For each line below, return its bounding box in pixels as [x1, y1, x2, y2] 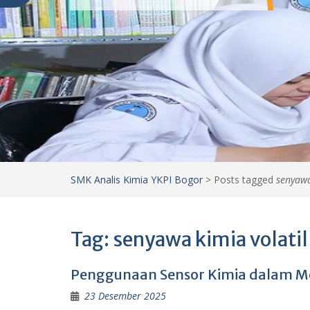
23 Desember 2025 [84, 289, 166, 302]
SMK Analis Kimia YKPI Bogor [71, 172, 203, 186]
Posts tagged [214, 172, 276, 186]
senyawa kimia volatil [113, 226, 308, 252]
